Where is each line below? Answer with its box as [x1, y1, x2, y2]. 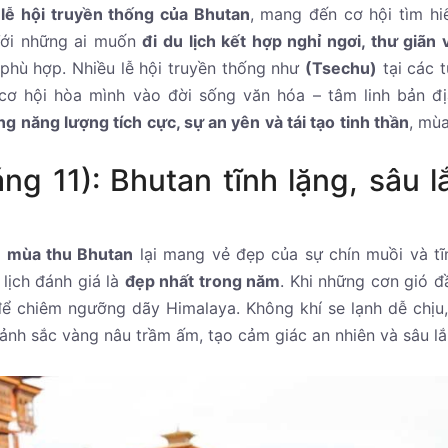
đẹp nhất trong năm [124, 271, 281, 292]
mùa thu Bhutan [6, 244, 134, 265]
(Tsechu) [304, 58, 377, 79]
